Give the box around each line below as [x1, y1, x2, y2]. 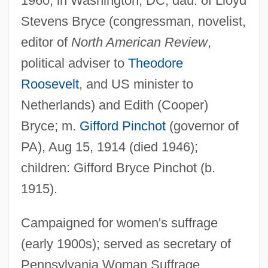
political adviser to [20, 55, 128, 71]
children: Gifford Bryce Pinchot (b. [20, 160, 215, 175]
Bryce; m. [20, 118, 80, 133]
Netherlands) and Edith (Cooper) [20, 97, 208, 112]
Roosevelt [20, 76, 79, 92]
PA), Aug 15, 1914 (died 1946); [20, 139, 198, 154]
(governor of [165, 118, 239, 133]
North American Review [71, 34, 208, 50]
